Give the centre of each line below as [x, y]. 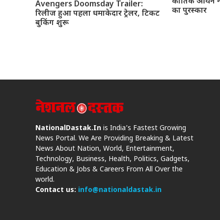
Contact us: [57, 190]
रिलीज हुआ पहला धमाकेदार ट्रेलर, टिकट [97, 14]
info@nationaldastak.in [120, 190]
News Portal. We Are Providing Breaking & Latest [114, 138]
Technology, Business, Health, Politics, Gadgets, [112, 159]
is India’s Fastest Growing [144, 128]
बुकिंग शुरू [52, 24]
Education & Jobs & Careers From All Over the [109, 169]
